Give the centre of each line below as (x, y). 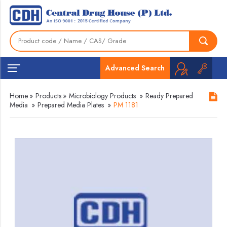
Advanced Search (135, 68)
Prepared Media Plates (71, 105)
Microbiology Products (103, 96)
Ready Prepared (169, 96)
